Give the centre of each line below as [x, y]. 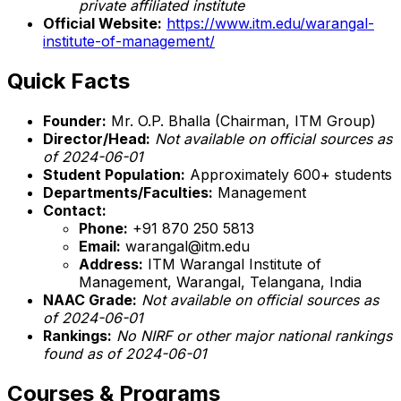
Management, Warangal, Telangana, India [220, 282]
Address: [111, 264]
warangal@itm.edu [185, 246]
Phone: [103, 228]
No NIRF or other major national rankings [254, 335]
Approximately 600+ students [289, 174]
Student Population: [114, 174]
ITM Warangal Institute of [232, 264]
